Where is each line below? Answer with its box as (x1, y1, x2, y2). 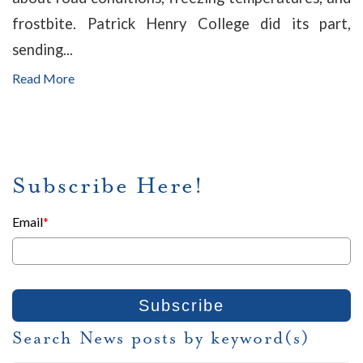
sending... (12, 40, 73, 58)
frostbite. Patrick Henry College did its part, (12, 14, 351, 32)
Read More (12, 70, 75, 86)
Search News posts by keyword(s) (12, 327, 310, 348)
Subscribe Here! (12, 170, 204, 200)
